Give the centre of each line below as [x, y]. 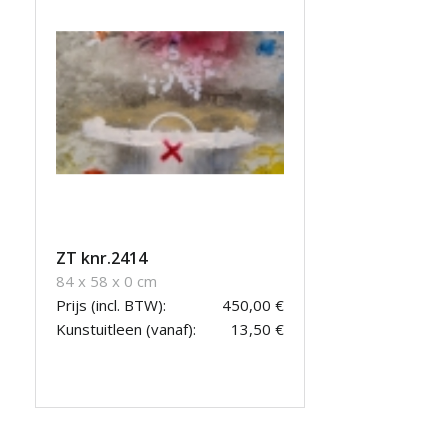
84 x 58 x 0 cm [106, 280]
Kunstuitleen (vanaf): [126, 328]
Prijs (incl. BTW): [111, 304]
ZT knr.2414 [101, 257]
